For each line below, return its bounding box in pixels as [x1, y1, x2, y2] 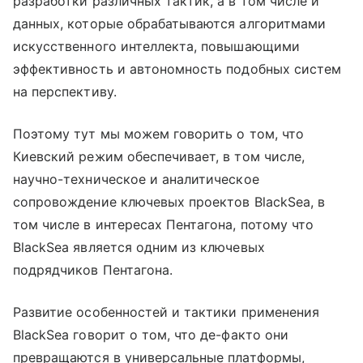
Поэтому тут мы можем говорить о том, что [13, 125, 304, 142]
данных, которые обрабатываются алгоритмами [13, 15, 327, 32]
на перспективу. [13, 83, 117, 100]
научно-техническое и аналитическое [13, 170, 259, 187]
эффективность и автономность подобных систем [13, 60, 342, 77]
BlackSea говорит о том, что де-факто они [13, 326, 288, 343]
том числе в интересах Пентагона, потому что [13, 216, 314, 233]
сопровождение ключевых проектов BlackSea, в [13, 193, 326, 210]
